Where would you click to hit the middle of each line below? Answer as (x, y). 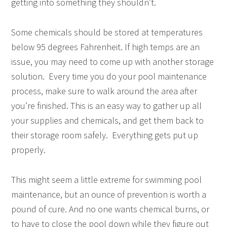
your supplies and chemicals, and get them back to (108, 120)
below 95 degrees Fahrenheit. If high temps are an (106, 47)
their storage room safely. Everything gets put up (105, 135)
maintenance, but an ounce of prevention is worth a (109, 194)
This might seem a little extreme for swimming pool (107, 180)
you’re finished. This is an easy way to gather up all (107, 106)
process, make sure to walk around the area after (104, 91)
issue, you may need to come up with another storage (113, 62)
